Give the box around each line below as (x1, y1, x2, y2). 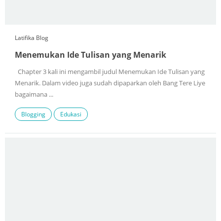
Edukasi (60, 110, 81, 119)
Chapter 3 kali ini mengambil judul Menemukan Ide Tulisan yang (15, 68, 205, 76)
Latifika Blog (15, 34, 48, 42)
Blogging (21, 110, 45, 119)
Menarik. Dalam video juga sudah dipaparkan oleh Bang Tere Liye (15, 79, 205, 88)
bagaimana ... (15, 90, 53, 99)
